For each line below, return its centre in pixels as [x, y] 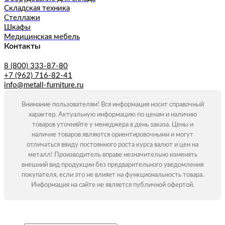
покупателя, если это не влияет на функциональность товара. [113, 175]
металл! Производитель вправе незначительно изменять [113, 155]
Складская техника [37, 9]
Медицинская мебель [42, 37]
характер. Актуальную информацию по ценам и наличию [113, 115]
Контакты [22, 46]
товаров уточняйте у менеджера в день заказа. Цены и [113, 125]
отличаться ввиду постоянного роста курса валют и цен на [113, 145]
